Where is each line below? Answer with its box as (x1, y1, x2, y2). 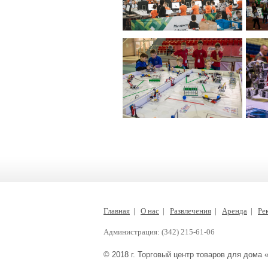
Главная (103, 206, 130, 215)
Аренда (222, 206, 247, 215)
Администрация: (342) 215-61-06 (103, 227, 215, 236)
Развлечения (170, 206, 211, 215)
